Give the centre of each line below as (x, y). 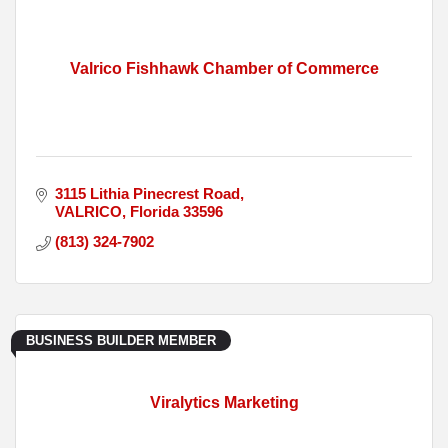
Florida (154, 212)
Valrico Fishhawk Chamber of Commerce (224, 69)
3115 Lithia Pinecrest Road (147, 194)
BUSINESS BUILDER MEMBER (121, 341)
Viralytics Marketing (224, 403)
